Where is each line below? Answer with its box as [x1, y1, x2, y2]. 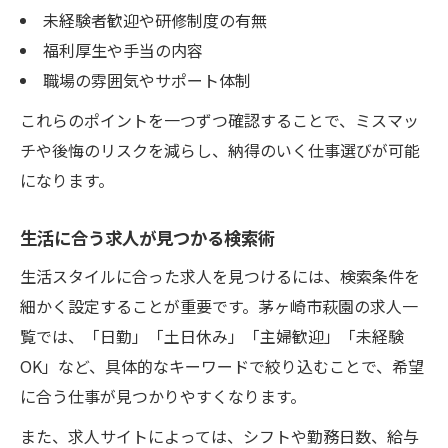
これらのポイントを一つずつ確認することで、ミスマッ [20, 107, 419, 132]
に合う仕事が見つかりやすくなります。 [20, 383, 306, 408]
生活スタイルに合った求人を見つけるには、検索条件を [20, 263, 420, 288]
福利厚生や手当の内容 [42, 37, 203, 62]
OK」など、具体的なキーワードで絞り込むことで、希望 [20, 353, 424, 378]
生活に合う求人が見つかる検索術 [20, 224, 275, 250]
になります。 [20, 167, 114, 192]
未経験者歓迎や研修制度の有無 [42, 7, 267, 32]
